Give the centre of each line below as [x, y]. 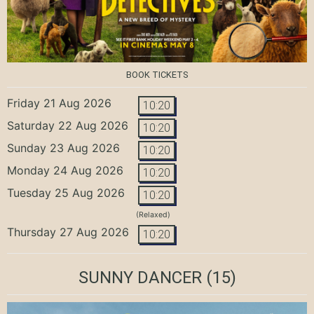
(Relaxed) [153, 214]
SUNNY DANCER [140, 277]
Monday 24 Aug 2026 [65, 170]
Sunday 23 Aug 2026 [63, 148]
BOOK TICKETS [157, 74]
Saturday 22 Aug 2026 [68, 125]
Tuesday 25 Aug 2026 [66, 192]
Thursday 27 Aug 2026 [68, 232]
